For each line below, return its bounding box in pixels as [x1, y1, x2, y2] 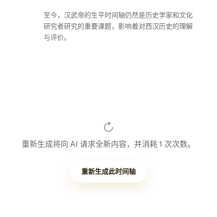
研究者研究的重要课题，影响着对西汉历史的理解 [44, 22, 193, 31]
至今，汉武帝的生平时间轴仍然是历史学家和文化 [44, 11, 193, 19]
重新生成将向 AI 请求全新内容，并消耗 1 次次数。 [22, 139, 195, 149]
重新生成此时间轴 [81, 167, 136, 176]
